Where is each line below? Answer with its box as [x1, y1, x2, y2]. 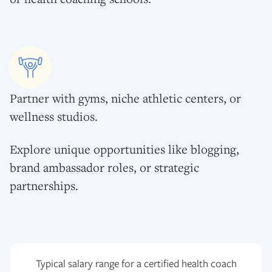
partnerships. [10, 177, 78, 194]
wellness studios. [10, 107, 98, 124]
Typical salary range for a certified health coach [35, 256, 237, 270]
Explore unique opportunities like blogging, [10, 140, 239, 157]
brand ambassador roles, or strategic [10, 158, 199, 175]
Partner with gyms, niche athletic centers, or [10, 89, 241, 106]
